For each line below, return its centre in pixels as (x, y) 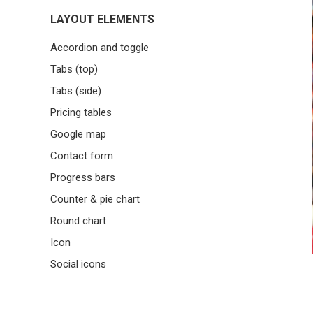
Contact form (82, 155)
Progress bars (83, 177)
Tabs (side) (76, 90)
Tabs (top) (74, 69)
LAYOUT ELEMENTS (102, 19)
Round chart (78, 220)
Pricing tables (81, 112)
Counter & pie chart (95, 199)
